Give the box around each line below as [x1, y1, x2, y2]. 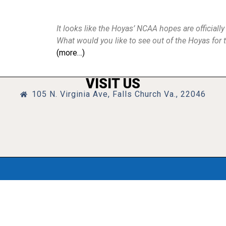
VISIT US [86, 75, 140, 92]
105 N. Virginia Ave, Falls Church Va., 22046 [31, 89, 206, 99]
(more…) [56, 48, 85, 58]
